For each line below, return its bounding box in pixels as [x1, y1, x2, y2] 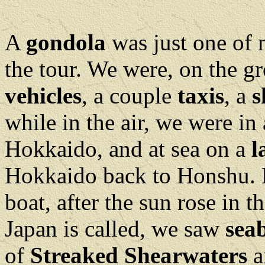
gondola [26, 30, 106, 55]
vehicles [5, 83, 82, 108]
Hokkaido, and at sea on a [5, 136, 251, 161]
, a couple [82, 83, 177, 108]
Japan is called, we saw [5, 216, 225, 241]
